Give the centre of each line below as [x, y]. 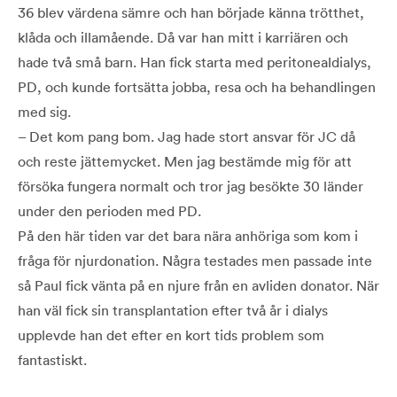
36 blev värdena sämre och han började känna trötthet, [191, 12]
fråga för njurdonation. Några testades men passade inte [195, 260]
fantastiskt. [52, 359]
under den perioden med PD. [109, 210]
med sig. [44, 111]
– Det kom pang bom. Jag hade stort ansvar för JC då [187, 136]
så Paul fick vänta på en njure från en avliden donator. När [198, 285]
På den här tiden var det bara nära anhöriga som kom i [188, 235]
